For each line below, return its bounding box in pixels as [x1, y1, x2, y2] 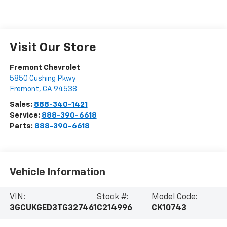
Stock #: [96, 193, 129, 202]
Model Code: [152, 193, 198, 202]
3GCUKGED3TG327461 [9, 204, 97, 213]
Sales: [9, 101, 34, 109]
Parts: [9, 122, 34, 130]
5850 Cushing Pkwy [9, 74, 76, 83]
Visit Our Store [9, 42, 96, 54]
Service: [9, 111, 42, 120]
